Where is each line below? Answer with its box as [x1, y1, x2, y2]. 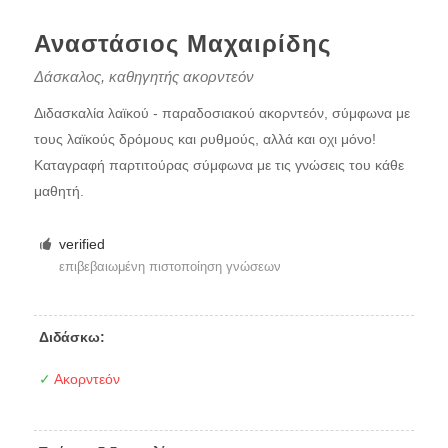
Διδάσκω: [38, 329, 105, 346]
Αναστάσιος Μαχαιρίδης [33, 30, 331, 57]
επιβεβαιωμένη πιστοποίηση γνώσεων [59, 259, 282, 274]
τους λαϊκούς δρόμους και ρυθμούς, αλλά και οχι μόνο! [33, 131, 376, 147]
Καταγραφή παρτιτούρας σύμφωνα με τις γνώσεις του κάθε [33, 157, 404, 173]
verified [59, 236, 106, 252]
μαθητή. [33, 183, 84, 199]
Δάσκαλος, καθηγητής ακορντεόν [33, 68, 254, 85]
